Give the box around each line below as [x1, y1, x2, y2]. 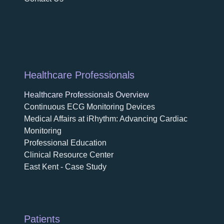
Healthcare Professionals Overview [24, 90, 149, 99]
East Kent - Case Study [24, 162, 106, 171]
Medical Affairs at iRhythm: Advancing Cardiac [24, 114, 187, 123]
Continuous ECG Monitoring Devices [24, 102, 155, 111]
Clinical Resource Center [24, 150, 113, 159]
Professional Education [24, 138, 106, 147]
